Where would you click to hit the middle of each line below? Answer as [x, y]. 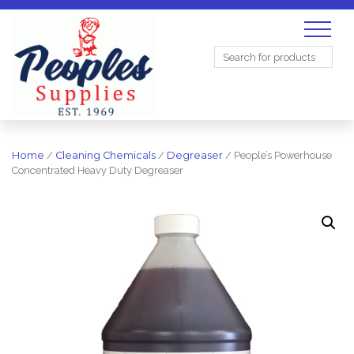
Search [231, 13]
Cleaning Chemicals [105, 155]
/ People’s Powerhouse [277, 155]
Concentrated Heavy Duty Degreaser [98, 170]
